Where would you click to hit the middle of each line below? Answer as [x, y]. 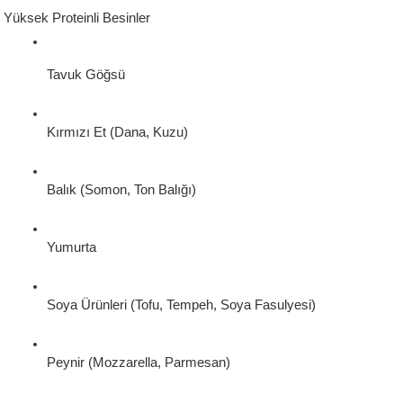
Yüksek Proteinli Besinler [77, 18]
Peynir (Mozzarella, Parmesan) [139, 362]
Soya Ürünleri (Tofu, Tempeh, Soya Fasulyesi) [181, 304]
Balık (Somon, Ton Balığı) [121, 189]
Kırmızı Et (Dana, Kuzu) [117, 132]
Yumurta [72, 247]
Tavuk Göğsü [86, 74]
